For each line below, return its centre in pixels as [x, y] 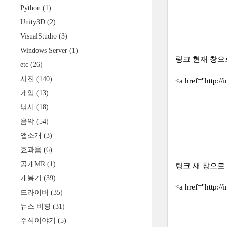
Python [31, 8]
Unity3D [34, 22]
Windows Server [45, 50]
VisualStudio [40, 36]
